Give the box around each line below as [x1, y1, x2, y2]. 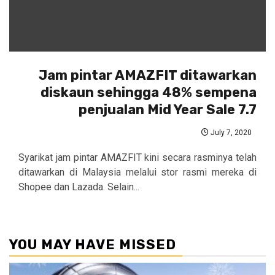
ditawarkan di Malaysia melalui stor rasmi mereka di [18, 166, 257, 178]
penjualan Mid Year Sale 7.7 [79, 101, 257, 118]
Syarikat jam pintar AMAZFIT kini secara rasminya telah [18, 151, 257, 163]
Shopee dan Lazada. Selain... [18, 180, 139, 193]
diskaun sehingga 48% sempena [41, 83, 257, 101]
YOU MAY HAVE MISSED [9, 236, 176, 253]
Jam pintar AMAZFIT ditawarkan [39, 66, 257, 83]
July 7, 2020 [209, 128, 252, 137]
